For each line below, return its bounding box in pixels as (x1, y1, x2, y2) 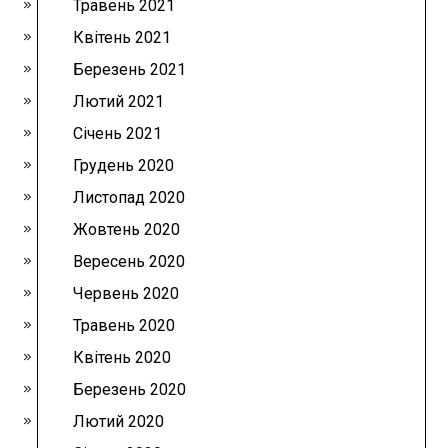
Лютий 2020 (73, 412, 165, 432)
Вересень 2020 (73, 252, 186, 272)
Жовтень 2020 (73, 220, 181, 240)
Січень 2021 (73, 124, 163, 144)
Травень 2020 (73, 316, 176, 336)
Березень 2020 (73, 380, 187, 400)
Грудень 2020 (73, 156, 175, 176)
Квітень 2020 (73, 348, 172, 368)
